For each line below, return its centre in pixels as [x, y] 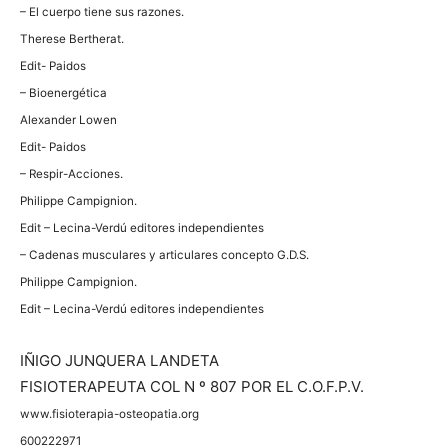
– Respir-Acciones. [71, 174]
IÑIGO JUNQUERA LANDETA [119, 360]
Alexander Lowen [68, 120]
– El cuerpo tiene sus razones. [102, 12]
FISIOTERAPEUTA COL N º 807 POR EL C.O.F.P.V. [192, 386]
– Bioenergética [63, 93]
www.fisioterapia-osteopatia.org [109, 414]
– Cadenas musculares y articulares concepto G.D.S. [164, 255]
